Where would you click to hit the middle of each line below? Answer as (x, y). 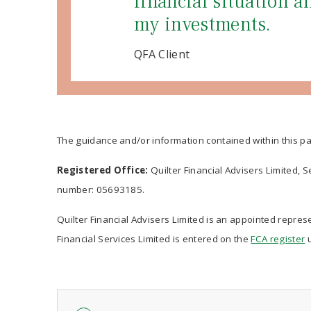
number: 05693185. (101, 190)
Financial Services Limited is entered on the (154, 239)
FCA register (278, 239)
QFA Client (162, 54)
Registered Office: (103, 170)
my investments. (202, 24)
